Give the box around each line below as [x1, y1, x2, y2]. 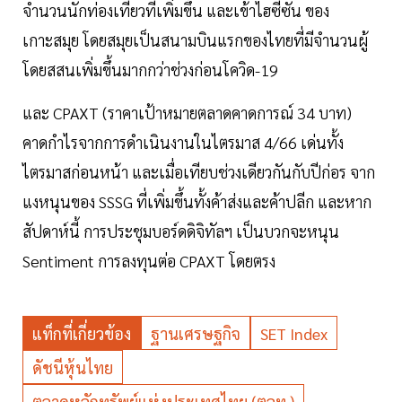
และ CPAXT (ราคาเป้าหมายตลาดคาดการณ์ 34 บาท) [22, 102, 352, 124]
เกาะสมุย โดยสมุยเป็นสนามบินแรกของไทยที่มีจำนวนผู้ [22, 30, 368, 51]
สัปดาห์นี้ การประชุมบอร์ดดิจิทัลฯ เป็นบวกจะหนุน [22, 221, 339, 242]
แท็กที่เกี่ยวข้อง [32, 323, 131, 345]
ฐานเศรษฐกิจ [151, 323, 240, 345]
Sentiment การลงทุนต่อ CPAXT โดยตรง [22, 250, 275, 272]
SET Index [260, 323, 328, 345]
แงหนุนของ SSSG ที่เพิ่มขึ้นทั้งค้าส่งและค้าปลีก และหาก [22, 191, 371, 213]
